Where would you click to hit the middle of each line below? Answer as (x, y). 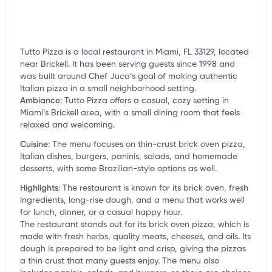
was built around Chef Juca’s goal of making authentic (129, 77)
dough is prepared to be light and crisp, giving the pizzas (133, 249)
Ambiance (40, 101)
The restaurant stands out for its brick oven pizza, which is (134, 225)
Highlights (39, 188)
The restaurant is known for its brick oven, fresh (155, 189)
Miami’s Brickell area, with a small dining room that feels (130, 113)
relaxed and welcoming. (67, 125)
